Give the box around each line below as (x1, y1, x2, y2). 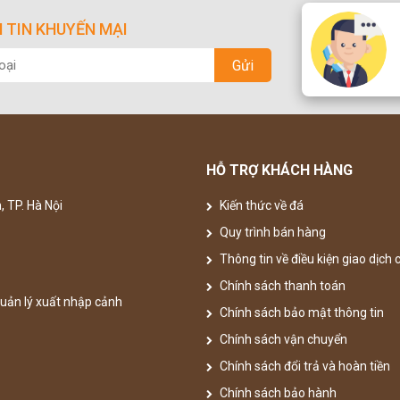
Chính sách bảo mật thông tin (217, 305, 384, 320)
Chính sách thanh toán (217, 279, 346, 293)
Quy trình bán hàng (217, 225, 326, 239)
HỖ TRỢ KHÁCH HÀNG (206, 162, 353, 179)
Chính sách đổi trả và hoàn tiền (217, 359, 390, 373)
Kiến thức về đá (217, 198, 304, 212)
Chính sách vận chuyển (217, 332, 347, 346)
